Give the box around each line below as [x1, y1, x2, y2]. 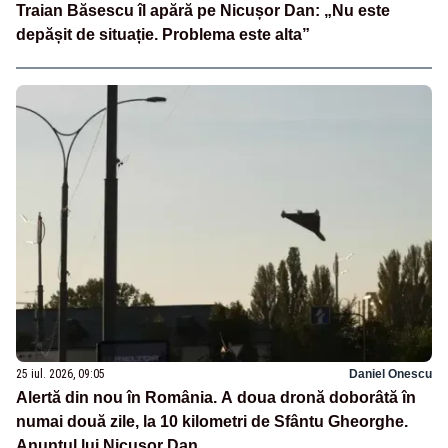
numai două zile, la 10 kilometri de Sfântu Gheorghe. [16, 412, 408, 430]
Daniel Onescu [349, 366, 432, 381]
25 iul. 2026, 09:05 [16, 366, 105, 381]
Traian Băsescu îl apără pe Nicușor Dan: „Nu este [16, 2, 390, 20]
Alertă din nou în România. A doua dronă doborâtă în [16, 388, 416, 406]
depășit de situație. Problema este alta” [16, 26, 310, 44]
